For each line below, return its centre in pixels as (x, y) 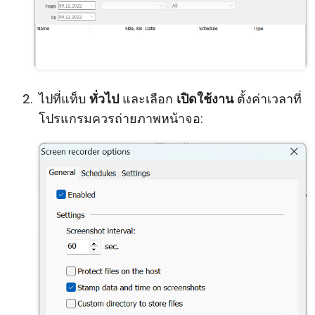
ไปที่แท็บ (64, 99)
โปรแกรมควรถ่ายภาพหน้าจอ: (121, 118)
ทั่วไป (104, 99)
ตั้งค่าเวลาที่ (268, 99)
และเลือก (148, 99)
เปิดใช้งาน (205, 99)
